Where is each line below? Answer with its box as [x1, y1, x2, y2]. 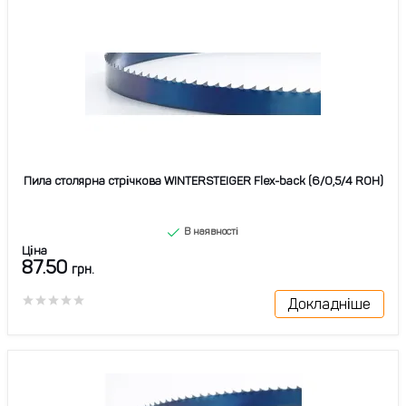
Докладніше [287, 295, 372, 313]
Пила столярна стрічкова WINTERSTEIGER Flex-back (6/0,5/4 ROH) [23, 174, 383, 188]
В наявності [181, 225, 238, 238]
